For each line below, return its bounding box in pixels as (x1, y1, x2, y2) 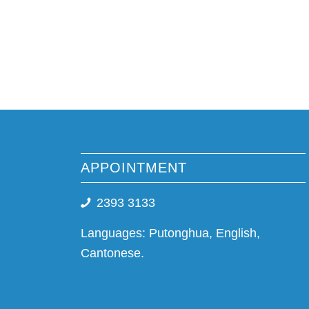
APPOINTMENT (81, 159, 188, 175)
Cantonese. (81, 246, 145, 261)
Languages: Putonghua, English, (81, 226, 261, 241)
